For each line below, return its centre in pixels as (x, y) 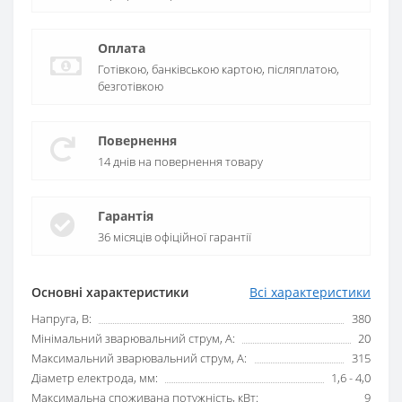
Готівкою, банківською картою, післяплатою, (218, 69)
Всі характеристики (310, 292)
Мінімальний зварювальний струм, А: (133, 338)
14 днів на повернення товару (180, 161)
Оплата (122, 48)
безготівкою (131, 86)
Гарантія (126, 215)
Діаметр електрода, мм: (95, 377)
